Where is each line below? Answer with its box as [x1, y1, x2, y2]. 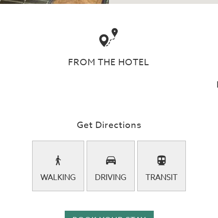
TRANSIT [145, 172, 178, 183]
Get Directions [76, 119, 142, 132]
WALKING [40, 172, 76, 183]
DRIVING [95, 172, 127, 183]
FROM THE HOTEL [68, 56, 150, 69]
